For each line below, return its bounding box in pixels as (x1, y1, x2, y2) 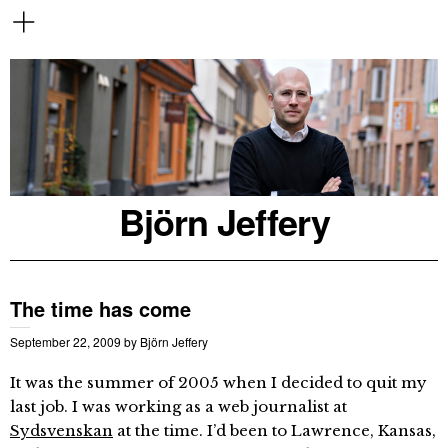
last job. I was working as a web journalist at (10, 396, 347, 416)
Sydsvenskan (10, 420, 113, 440)
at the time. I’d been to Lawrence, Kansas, (113, 420, 436, 440)
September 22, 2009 (10, 332, 121, 350)
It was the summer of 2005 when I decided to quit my (10, 372, 427, 392)
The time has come (10, 293, 191, 323)
